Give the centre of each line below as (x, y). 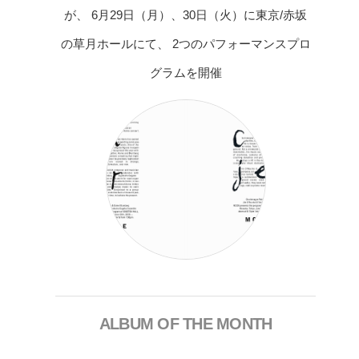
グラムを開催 (186, 73)
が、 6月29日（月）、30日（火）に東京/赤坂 (186, 15)
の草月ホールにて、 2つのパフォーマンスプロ (186, 44)
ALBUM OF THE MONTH (186, 324)
